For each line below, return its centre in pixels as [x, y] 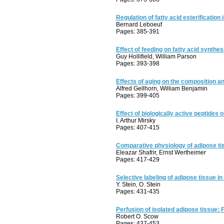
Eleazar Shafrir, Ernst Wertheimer [161, 152]
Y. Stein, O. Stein [138, 184]
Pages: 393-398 [138, 63]
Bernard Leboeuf [139, 24]
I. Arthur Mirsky [136, 120]
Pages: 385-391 [138, 31]
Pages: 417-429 [138, 159]
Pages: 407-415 [138, 127]
